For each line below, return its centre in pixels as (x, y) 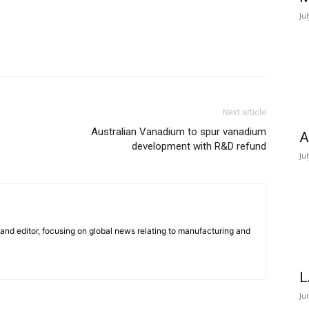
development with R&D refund (199, 147)
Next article (245, 113)
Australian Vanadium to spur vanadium (179, 132)
